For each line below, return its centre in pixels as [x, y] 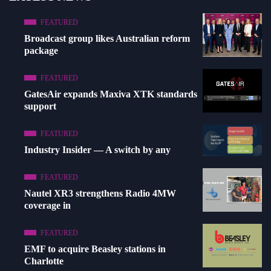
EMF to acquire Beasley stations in [95, 249]
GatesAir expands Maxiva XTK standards [111, 94]
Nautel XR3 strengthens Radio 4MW [100, 193]
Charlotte [44, 261]
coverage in [47, 205]
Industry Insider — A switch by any [97, 149]
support [40, 106]
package [41, 50]
